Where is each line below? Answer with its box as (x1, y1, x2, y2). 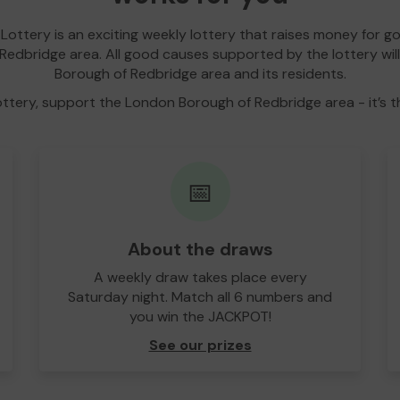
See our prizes (148, 335, 252, 354)
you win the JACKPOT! (129, 306, 271, 326)
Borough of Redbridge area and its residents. (54, 63, 346, 83)
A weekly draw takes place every (93, 267, 307, 287)
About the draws (127, 237, 273, 261)
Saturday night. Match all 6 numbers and (68, 287, 332, 306)
